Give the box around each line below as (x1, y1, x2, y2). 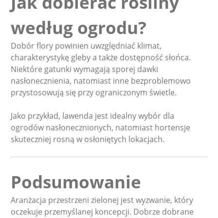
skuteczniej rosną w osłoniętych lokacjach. (11, 134, 165, 145)
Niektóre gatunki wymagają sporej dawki (11, 64, 159, 75)
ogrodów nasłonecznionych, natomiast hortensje (11, 122, 191, 133)
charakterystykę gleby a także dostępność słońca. (11, 52, 191, 63)
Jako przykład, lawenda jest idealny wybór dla (11, 110, 175, 122)
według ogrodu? (11, 16, 147, 39)
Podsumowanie (11, 170, 142, 194)
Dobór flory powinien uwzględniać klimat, (11, 40, 162, 52)
